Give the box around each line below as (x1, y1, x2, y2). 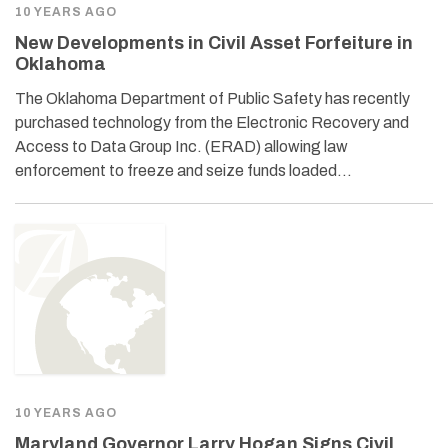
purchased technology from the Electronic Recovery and (15, 113, 409, 131)
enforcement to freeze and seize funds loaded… (15, 161, 352, 179)
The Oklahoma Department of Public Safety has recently (15, 89, 410, 107)
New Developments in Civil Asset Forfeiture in (15, 32, 413, 53)
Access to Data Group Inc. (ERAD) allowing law (15, 137, 348, 155)
